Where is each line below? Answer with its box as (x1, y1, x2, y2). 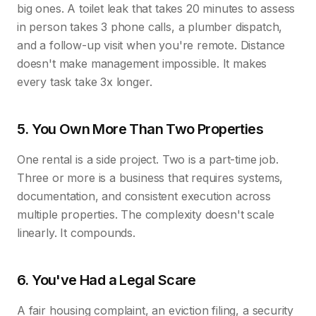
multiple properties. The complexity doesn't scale (17, 207, 274, 221)
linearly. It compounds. (17, 226, 135, 240)
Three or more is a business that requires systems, (17, 171, 284, 185)
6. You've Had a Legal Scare (17, 272, 196, 288)
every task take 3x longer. (17, 75, 152, 89)
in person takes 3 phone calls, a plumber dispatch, (17, 20, 283, 34)
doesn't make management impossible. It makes (17, 56, 267, 71)
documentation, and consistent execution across (17, 189, 271, 203)
